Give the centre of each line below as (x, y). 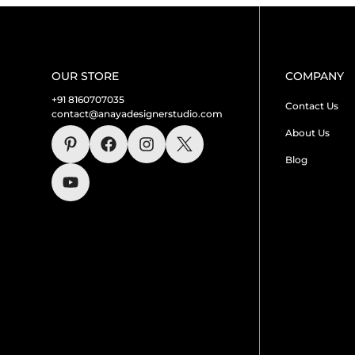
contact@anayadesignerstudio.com (137, 113)
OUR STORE (85, 76)
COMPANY (314, 76)
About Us (307, 132)
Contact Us (311, 105)
